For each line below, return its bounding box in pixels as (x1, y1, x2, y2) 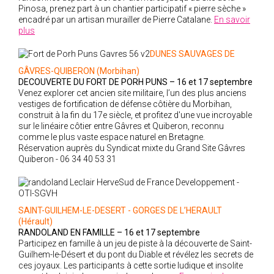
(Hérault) (18, 217, 53, 226)
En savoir (214, 15, 250, 24)
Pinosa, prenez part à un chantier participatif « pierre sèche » (18, 4, 246, 13)
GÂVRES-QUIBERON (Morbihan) (18, 66, 139, 76)
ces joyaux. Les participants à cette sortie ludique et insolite (18, 261, 243, 270)
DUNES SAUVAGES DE (150, 49, 235, 59)
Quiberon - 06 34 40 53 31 (18, 154, 116, 164)
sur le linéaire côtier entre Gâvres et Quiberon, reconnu (18, 121, 224, 131)
